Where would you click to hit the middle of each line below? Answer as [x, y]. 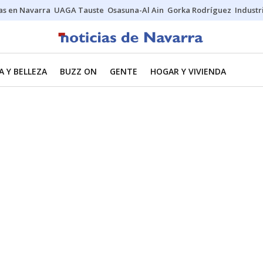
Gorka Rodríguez [199, 10]
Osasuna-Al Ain [136, 10]
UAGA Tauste [79, 10]
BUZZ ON [78, 71]
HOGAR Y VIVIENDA [188, 71]
